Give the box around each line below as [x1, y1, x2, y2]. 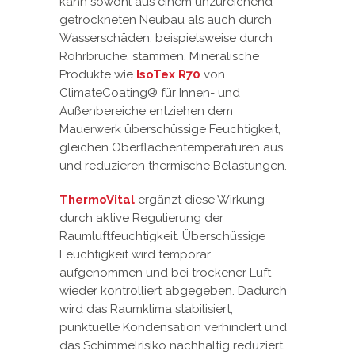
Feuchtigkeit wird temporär [59, 246, 211, 261]
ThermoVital [59, 192, 135, 207]
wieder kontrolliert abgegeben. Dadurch [59, 283, 287, 298]
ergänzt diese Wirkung [135, 192, 265, 207]
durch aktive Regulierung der [59, 210, 223, 225]
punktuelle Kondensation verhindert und [59, 319, 287, 334]
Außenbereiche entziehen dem [59, 103, 233, 118]
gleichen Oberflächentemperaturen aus [59, 139, 283, 155]
